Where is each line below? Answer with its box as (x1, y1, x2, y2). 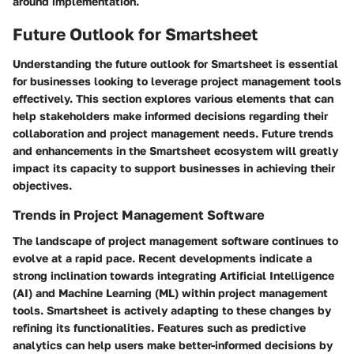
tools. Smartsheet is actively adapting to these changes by (13, 303, 331, 317)
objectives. (13, 179, 72, 193)
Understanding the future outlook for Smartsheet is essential (13, 57, 338, 71)
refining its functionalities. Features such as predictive (13, 320, 306, 334)
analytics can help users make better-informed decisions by (13, 337, 333, 352)
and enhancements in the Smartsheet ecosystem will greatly (13, 144, 338, 158)
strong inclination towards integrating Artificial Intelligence (13, 268, 334, 282)
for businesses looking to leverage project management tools (13, 74, 341, 88)
